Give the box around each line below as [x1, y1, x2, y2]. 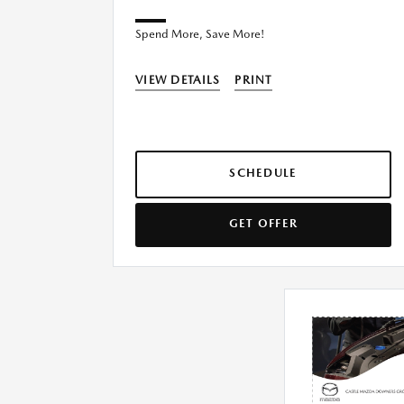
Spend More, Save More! [135, 27, 264, 41]
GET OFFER [228, 216, 298, 231]
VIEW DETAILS [135, 73, 221, 87]
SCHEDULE [229, 166, 298, 180]
